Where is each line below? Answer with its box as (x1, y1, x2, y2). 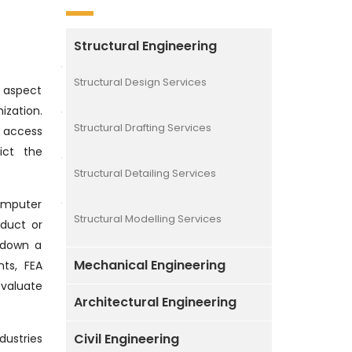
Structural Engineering (73, 36, 217, 55)
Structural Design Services (73, 74, 207, 90)
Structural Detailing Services (73, 165, 216, 181)
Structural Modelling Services (73, 211, 222, 226)
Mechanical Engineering (73, 255, 225, 274)
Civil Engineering (73, 329, 179, 348)
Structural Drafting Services (73, 119, 211, 135)
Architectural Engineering (73, 292, 236, 311)
